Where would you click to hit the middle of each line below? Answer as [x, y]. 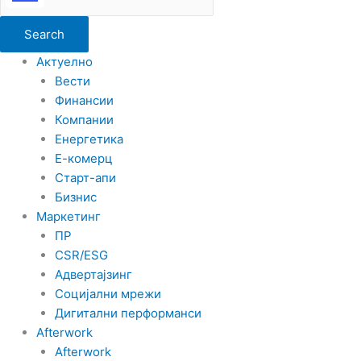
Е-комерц [83, 158]
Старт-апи [85, 178]
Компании [84, 120]
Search [44, 34]
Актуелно [64, 62]
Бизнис [75, 197]
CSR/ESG [81, 255]
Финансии [84, 100]
